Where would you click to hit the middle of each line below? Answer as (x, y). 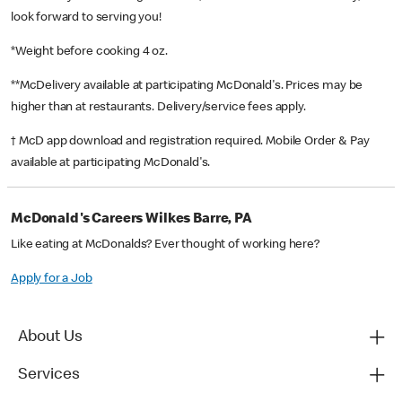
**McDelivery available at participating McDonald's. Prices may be (187, 87)
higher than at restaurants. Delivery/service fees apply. (160, 108)
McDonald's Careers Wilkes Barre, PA (131, 220)
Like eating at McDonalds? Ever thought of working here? (165, 245)
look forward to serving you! (86, 18)
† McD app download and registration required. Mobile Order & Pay (190, 142)
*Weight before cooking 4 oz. (91, 52)
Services (49, 376)
